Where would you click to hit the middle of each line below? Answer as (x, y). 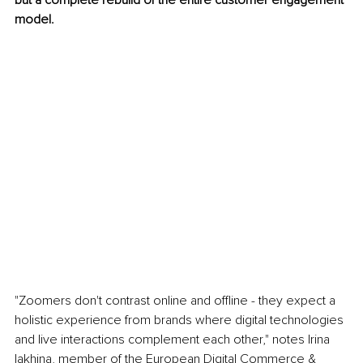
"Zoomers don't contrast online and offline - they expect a (177, 300)
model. (34, 20)
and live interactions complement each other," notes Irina (174, 339)
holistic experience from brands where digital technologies (181, 320)
